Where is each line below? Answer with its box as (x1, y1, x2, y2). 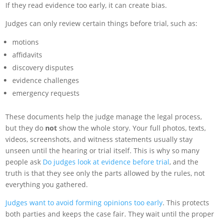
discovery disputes (12, 63, 74, 73)
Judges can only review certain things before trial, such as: (5, 19, 198, 28)
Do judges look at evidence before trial (43, 157, 170, 167)
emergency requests (12, 88, 80, 98)
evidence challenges (12, 76, 80, 85)
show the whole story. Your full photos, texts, (57, 123, 206, 133)
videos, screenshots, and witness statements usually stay (5, 135, 193, 144)
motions (12, 37, 39, 47)
